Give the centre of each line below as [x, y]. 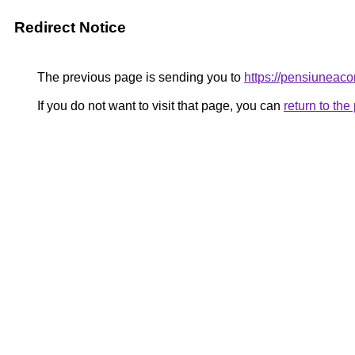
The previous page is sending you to [139, 77]
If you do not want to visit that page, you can [159, 106]
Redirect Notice [70, 27]
